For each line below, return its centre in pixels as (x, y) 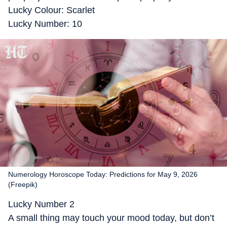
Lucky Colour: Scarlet (51, 10)
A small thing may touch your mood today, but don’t (111, 218)
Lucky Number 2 (41, 204)
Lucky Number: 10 (45, 24)
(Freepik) (23, 184)
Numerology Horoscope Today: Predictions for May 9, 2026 (103, 174)
